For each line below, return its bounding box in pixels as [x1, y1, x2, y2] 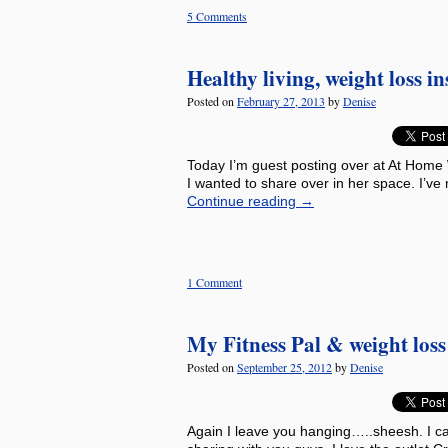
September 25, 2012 [237, 359, 332, 375]
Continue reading [187, 193, 300, 209]
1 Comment [187, 274, 242, 290]
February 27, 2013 [237, 93, 325, 109]
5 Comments [187, 8, 247, 24]
